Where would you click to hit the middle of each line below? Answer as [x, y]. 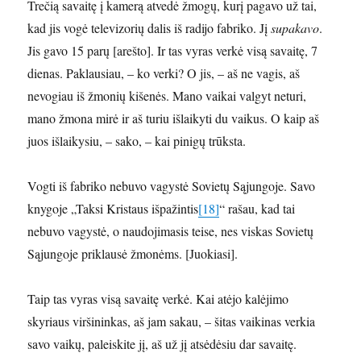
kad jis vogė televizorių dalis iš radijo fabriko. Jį [149, 28]
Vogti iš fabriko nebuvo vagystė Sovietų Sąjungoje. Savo [172, 186]
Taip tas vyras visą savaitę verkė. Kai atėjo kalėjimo [158, 299]
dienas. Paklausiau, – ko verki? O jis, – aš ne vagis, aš [164, 73]
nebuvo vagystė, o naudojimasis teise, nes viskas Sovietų [171, 231]
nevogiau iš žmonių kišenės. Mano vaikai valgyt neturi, [167, 96]
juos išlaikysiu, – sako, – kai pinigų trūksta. [137, 141]
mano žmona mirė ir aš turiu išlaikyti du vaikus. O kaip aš [174, 118]
